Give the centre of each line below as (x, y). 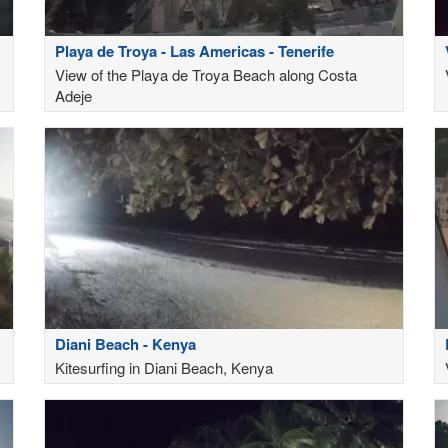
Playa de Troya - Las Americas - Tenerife (194, 50)
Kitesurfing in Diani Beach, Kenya (164, 367)
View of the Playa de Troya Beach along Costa (206, 74)
